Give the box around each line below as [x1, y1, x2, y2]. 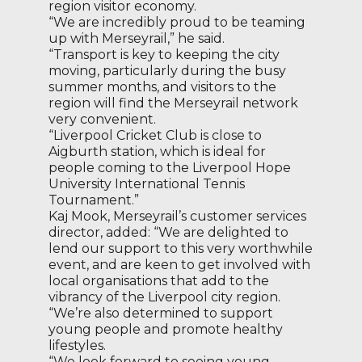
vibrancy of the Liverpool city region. [48, 288, 280, 305]
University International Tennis [48, 175, 245, 192]
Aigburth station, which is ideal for [48, 143, 266, 159]
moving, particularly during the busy [48, 62, 286, 78]
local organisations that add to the [48, 272, 269, 288]
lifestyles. [48, 337, 106, 353]
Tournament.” [48, 192, 139, 208]
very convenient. [48, 111, 156, 127]
